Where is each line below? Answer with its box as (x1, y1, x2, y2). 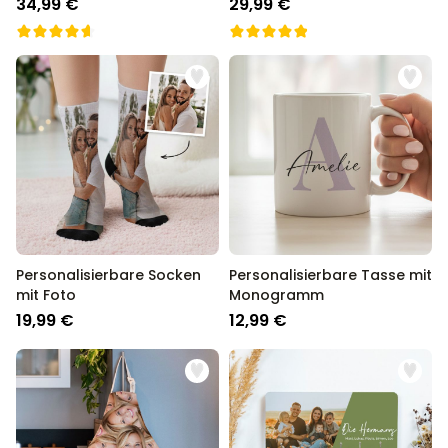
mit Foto (16, 285, 76, 305)
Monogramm (229, 285, 324, 305)
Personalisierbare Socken (16, 265, 201, 285)
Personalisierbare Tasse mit (229, 265, 432, 285)
